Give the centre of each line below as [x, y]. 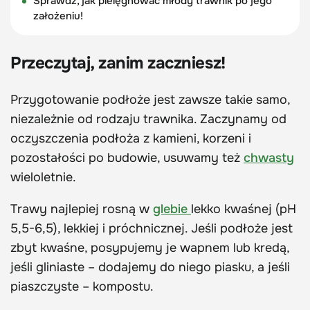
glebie [172, 209]
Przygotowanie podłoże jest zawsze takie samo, [150, 99]
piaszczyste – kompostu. [82, 286]
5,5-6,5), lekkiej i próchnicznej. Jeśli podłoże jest [152, 228]
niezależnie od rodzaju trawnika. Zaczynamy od [148, 119]
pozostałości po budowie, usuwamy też [127, 157]
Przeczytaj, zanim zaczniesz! [118, 63]
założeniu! [58, 16]
